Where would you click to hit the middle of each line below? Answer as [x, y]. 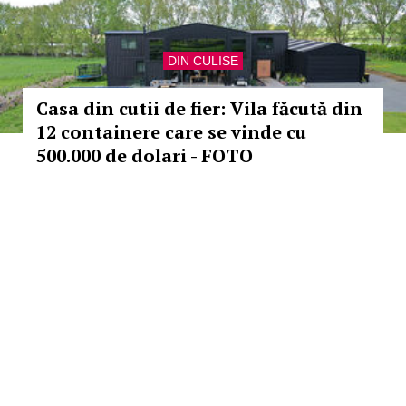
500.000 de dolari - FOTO [145, 155]
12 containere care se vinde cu [171, 132]
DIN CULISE [203, 61]
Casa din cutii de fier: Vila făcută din [199, 108]
